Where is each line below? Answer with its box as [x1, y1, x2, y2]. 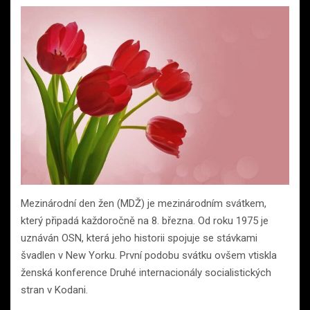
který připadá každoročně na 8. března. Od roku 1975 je [21, 214, 268, 227]
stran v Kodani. [21, 283, 88, 296]
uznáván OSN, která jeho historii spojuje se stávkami [21, 231, 257, 244]
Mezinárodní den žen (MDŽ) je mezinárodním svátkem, [21, 197, 266, 210]
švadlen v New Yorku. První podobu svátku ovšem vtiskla [21, 248, 277, 262]
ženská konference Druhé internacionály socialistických [21, 266, 271, 279]
